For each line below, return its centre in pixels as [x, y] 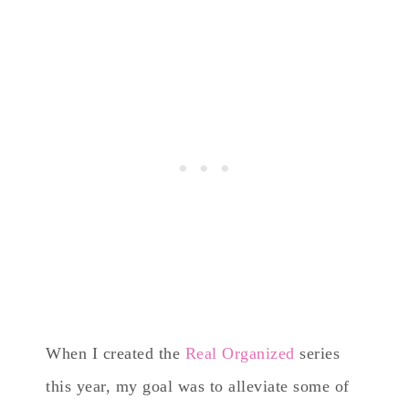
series [317, 353]
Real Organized [240, 353]
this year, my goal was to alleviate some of [198, 386]
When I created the [115, 353]
